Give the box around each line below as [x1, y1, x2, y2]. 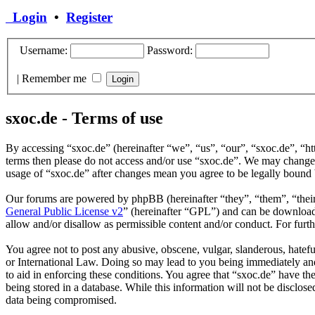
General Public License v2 [6, 205, 123, 217]
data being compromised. [6, 293, 117, 306]
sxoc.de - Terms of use [6, 108, 163, 127]
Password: [147, 44, 193, 56]
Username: [17, 44, 67, 56]
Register [66, 9, 112, 25]
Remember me [22, 72, 89, 84]
